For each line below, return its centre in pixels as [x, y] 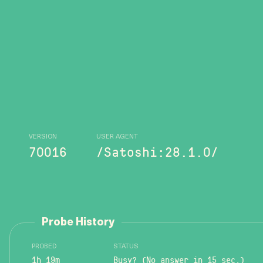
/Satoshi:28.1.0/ [157, 151]
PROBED [44, 247]
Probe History [78, 223]
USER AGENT [117, 137]
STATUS [126, 247]
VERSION [43, 137]
